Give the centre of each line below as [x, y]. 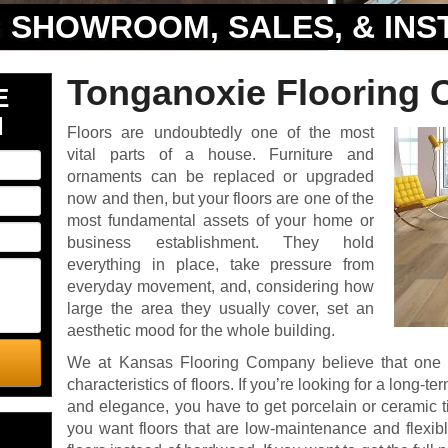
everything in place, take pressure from [220, 264]
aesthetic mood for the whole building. [201, 330]
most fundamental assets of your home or [220, 220]
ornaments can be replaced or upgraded [220, 176]
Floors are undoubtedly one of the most [220, 132]
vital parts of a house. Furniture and [220, 154]
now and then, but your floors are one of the [220, 198]
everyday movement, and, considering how [220, 286]
